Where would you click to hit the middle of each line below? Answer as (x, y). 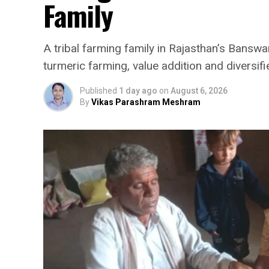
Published (98, 90)
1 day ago (138, 90)
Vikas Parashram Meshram (146, 102)
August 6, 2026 (199, 90)
